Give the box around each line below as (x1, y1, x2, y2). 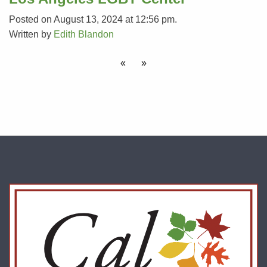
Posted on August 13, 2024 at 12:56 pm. (9, 14, 177, 24)
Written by (9, 29, 54, 39)
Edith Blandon (54, 29, 114, 39)
